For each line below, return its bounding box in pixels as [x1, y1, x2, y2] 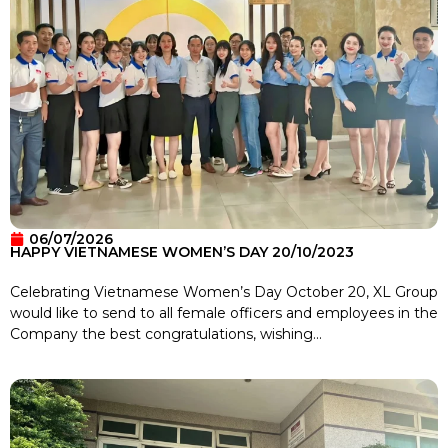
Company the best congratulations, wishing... [10, 324, 322, 343]
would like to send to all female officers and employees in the [10, 303, 438, 322]
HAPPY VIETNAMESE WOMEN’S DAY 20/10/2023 [10, 242, 354, 261]
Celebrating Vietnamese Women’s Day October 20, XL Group [10, 282, 438, 301]
